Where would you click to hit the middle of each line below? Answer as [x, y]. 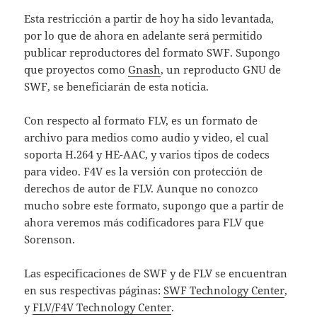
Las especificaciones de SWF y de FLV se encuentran [156, 273]
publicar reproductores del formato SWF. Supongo [152, 53]
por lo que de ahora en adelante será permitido [144, 36]
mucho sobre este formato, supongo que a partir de [154, 206]
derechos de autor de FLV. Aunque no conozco [142, 189]
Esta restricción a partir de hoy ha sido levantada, [149, 19]
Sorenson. [50, 240]
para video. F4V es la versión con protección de [144, 172]
